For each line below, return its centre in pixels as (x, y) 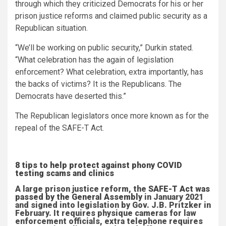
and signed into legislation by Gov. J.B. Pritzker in (113, 205)
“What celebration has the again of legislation (94, 60)
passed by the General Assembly (79, 197)
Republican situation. (52, 28)
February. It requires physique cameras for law (106, 213)
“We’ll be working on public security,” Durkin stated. (104, 48)
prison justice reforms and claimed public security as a (111, 16)
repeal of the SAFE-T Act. (61, 128)
